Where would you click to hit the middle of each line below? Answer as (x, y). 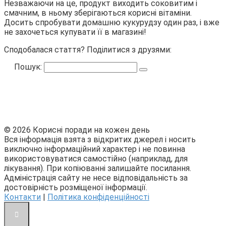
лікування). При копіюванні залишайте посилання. (98, 168)
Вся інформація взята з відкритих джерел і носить (100, 140)
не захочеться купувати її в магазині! (75, 32)
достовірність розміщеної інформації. (76, 188)
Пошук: (29, 67)
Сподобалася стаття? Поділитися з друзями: (88, 50)
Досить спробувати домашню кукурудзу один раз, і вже (112, 23)
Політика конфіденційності (98, 197)
